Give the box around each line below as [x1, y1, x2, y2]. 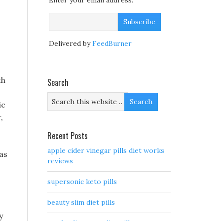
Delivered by [49, 39, 92, 48]
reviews [47, 156, 73, 166]
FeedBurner [92, 39, 132, 48]
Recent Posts [47, 130, 88, 142]
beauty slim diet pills [47, 198, 115, 207]
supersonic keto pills [47, 177, 117, 186]
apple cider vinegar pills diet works [47, 146, 164, 155]
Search [47, 76, 69, 89]
